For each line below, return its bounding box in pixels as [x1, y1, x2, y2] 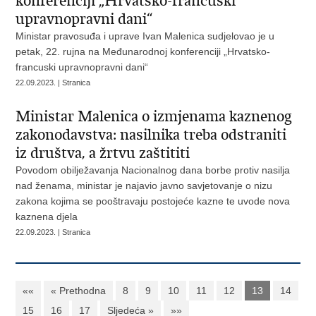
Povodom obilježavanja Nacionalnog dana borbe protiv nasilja [16, 164, 291, 176]
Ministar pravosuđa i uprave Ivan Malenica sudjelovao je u [16, 30, 275, 42]
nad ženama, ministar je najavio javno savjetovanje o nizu [16, 180, 273, 191]
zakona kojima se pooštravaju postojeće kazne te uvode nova [16, 195, 291, 207]
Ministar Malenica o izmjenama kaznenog [16, 107, 293, 126]
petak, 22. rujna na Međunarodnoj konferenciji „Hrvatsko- [16, 46, 271, 57]
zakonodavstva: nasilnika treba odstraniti [16, 126, 287, 144]
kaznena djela [16, 211, 78, 222]
